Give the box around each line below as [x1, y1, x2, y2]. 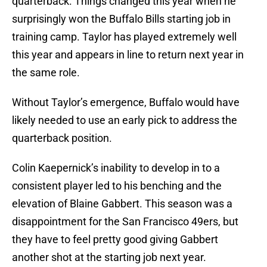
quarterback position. [12, 132, 112, 145]
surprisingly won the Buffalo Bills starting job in [12, 13, 231, 26]
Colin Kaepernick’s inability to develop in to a [12, 162, 220, 175]
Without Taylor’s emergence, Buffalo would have [12, 96, 240, 109]
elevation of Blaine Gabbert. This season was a [12, 197, 232, 210]
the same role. [12, 66, 80, 79]
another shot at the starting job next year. [12, 251, 206, 264]
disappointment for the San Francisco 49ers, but [12, 215, 238, 228]
